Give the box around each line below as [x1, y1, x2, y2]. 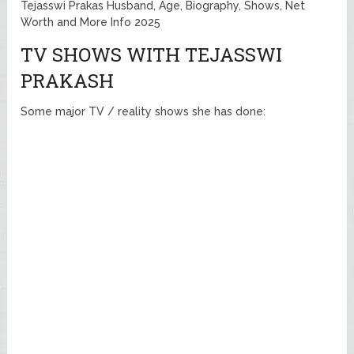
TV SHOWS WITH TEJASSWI [21, 41, 283, 67]
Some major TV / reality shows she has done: [21, 104, 266, 118]
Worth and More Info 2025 [21, 15, 161, 28]
